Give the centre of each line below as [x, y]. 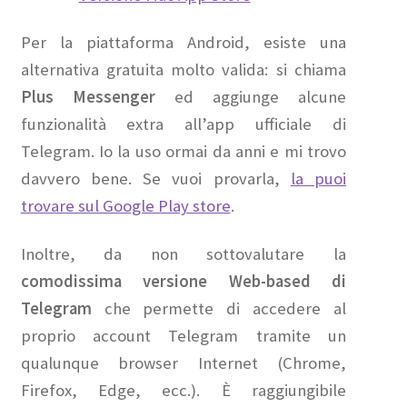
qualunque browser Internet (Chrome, [184, 363]
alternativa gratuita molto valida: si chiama [184, 70]
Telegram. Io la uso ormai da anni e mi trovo [184, 152]
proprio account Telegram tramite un [184, 336]
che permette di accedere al [219, 309]
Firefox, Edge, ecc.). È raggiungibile [184, 391]
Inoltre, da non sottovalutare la [184, 254]
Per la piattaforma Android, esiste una [184, 43]
